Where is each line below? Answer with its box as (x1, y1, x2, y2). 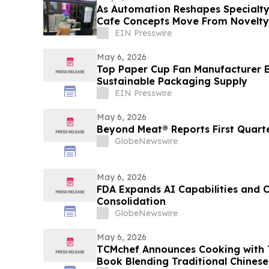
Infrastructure (96, 26, 168, 39)
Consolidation (96, 195, 166, 207)
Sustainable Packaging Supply (96, 74, 247, 87)
